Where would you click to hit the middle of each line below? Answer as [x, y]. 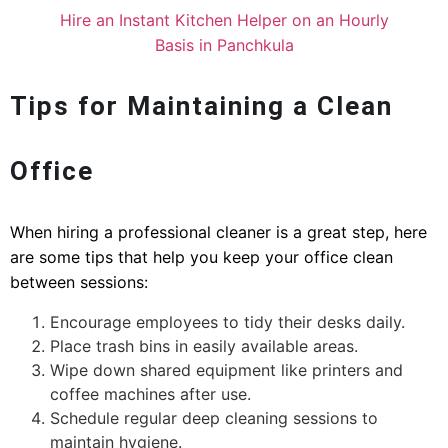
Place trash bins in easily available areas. [204, 345]
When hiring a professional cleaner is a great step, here [218, 232]
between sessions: [79, 282]
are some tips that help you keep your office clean [201, 257]
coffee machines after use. [150, 393]
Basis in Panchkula [224, 45]
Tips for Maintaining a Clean [201, 106]
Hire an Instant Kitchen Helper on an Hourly [224, 20]
